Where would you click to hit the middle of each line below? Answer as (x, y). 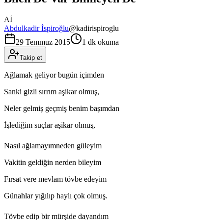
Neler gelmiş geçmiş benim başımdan (62, 108)
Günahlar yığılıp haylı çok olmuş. (56, 195)
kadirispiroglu (97, 28)
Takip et (31, 57)
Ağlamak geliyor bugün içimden (54, 75)
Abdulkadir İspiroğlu (36, 28)
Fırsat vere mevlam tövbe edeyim (55, 179)
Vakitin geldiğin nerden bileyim (53, 162)
